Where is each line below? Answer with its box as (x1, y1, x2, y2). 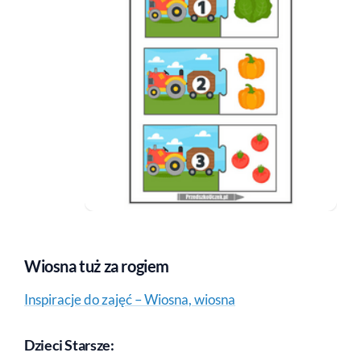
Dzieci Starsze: (24, 335, 114, 354)
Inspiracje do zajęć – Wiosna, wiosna (24, 290, 235, 308)
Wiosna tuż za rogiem (24, 255, 169, 276)
